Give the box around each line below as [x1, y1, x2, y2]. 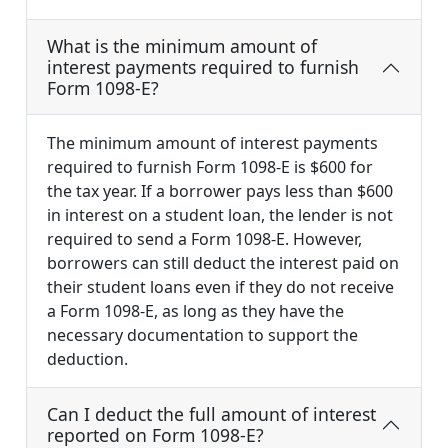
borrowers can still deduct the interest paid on [47, 252, 399, 275]
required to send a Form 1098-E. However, [47, 228, 362, 251]
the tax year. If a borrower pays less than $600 [47, 180, 393, 203]
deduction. [47, 348, 128, 371]
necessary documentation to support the [47, 324, 358, 347]
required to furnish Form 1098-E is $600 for [47, 156, 373, 179]
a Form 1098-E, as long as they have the [47, 300, 344, 323]
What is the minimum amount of [47, 34, 317, 59]
